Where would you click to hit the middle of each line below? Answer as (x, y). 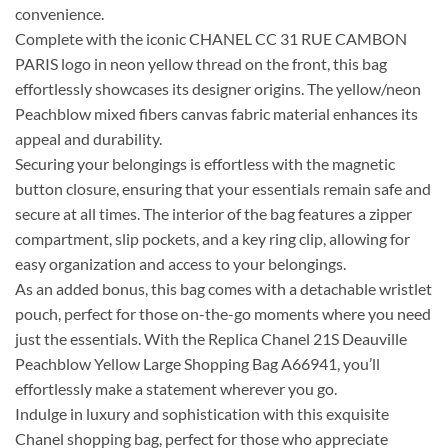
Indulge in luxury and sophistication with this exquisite (202, 414)
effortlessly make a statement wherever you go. (176, 389)
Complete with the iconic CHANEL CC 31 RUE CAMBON (211, 39)
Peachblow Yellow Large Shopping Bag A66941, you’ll (197, 364)
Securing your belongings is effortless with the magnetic (205, 164)
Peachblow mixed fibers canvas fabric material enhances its (216, 114)
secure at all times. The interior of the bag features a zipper (213, 214)
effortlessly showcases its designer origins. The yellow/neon (218, 89)
